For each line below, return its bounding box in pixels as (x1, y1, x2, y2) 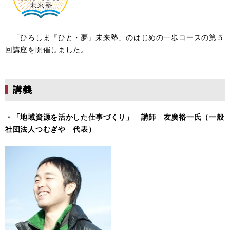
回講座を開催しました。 (5, 44, 88, 54)
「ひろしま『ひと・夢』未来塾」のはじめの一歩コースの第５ (5, 32, 224, 42)
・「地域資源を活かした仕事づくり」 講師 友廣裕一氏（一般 (5, 111, 224, 122)
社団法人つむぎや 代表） (5, 124, 96, 134)
